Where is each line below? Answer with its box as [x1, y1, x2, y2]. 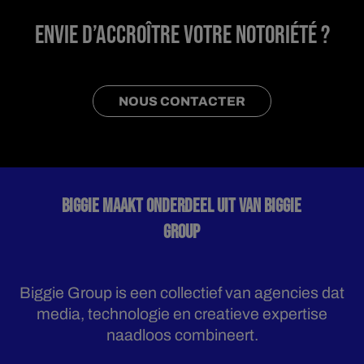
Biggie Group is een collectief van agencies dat [19, 284, 344, 302]
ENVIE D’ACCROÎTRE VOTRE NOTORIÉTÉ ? [34, 19, 330, 50]
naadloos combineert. [106, 327, 258, 344]
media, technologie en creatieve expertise [37, 305, 327, 323]
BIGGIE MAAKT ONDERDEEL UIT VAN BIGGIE [62, 194, 302, 218]
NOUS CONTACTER [119, 94, 245, 109]
